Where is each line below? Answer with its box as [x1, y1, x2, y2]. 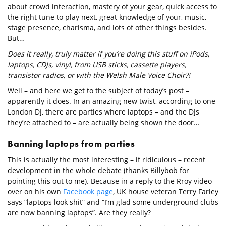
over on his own [8, 187, 63, 197]
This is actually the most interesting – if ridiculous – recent [8, 155, 205, 165]
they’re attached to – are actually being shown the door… [8, 118, 199, 128]
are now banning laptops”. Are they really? [8, 208, 151, 218]
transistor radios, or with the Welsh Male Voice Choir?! [8, 70, 190, 80]
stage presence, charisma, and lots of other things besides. [8, 23, 207, 33]
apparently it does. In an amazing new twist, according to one [8, 96, 215, 106]
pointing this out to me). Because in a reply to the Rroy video [8, 176, 212, 186]
